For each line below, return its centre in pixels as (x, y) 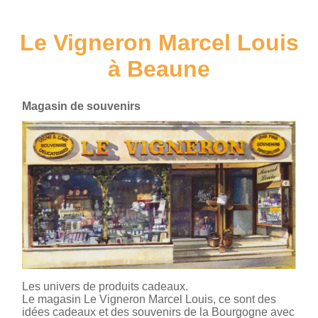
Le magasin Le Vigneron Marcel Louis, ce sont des (149, 300)
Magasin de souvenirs (81, 106)
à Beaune (159, 69)
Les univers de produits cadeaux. (105, 287)
